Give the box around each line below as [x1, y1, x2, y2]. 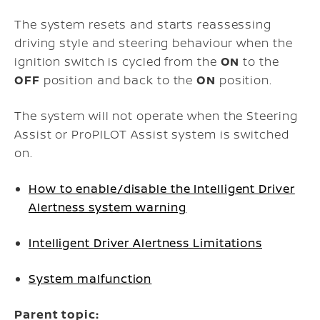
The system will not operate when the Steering [14, 108, 298, 124]
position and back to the [39, 72, 197, 88]
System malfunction [29, 271, 152, 286]
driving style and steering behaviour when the [14, 35, 293, 51]
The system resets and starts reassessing [14, 16, 271, 32]
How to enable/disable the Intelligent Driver [29, 181, 295, 196]
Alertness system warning [29, 199, 186, 215]
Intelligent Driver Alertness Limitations [29, 235, 262, 251]
